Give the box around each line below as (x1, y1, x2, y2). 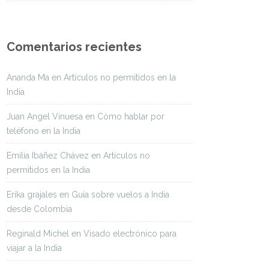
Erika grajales (7, 190, 57, 200)
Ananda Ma (7, 73, 49, 83)
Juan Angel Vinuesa (7, 112, 83, 122)
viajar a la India (7, 243, 62, 253)
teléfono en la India (7, 126, 80, 136)
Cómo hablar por (97, 112, 165, 122)
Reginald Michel (7, 229, 69, 239)
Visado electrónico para (83, 229, 177, 239)
